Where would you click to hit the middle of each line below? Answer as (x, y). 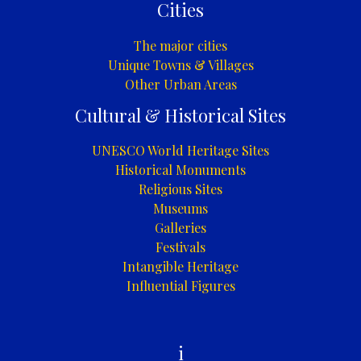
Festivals (180, 247)
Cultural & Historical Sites (180, 115)
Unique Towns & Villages (180, 64)
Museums (180, 209)
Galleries (180, 228)
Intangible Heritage (180, 267)
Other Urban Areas (180, 84)
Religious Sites (180, 189)
